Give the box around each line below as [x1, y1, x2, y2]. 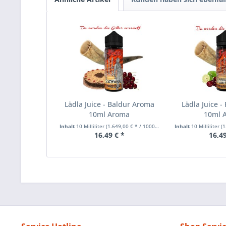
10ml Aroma [89, 109, 130, 120]
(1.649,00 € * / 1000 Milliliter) [106, 123, 155, 130]
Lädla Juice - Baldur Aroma [64, 99, 154, 109]
